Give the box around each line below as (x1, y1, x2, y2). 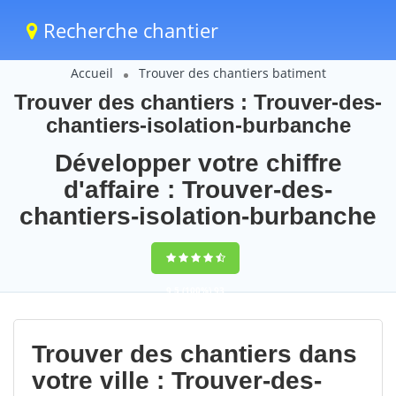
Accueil (70, 65, 113, 81)
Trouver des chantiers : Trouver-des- (14, 90, 382, 114)
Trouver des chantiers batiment (138, 65, 326, 81)
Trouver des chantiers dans (32, 340, 357, 368)
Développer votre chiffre (54, 149, 342, 177)
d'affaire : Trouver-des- (64, 176, 332, 203)
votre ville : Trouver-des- (32, 367, 322, 394)
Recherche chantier (38, 17, 218, 43)
